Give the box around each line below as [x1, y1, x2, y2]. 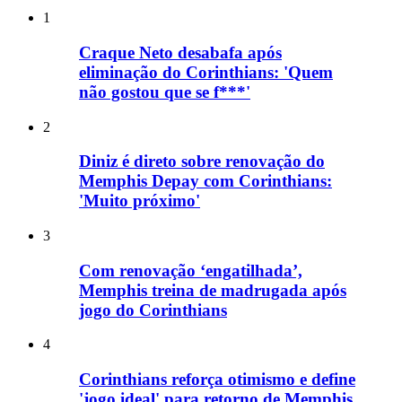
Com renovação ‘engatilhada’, [79, 260, 302, 280]
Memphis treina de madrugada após [79, 280, 346, 300]
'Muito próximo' [79, 191, 200, 211]
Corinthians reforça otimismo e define [79, 370, 355, 389]
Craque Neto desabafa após [79, 42, 282, 62]
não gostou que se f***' [79, 82, 250, 101]
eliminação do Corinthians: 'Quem [79, 62, 333, 82]
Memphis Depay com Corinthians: [79, 171, 332, 191]
